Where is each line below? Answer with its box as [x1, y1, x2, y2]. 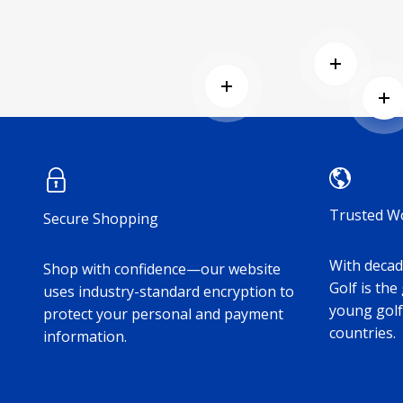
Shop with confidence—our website [43, 258, 281, 279]
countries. [329, 322, 396, 343]
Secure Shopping [43, 208, 158, 228]
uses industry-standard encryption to [43, 281, 294, 301]
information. [43, 326, 127, 346]
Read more [226, 86, 300, 107]
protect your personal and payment [43, 303, 283, 324]
